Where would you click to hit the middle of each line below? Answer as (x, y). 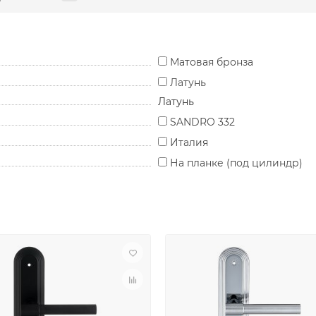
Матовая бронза (212, 62)
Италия (189, 143)
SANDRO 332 (202, 122)
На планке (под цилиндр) (236, 163)
